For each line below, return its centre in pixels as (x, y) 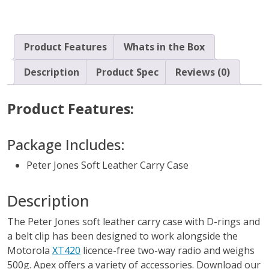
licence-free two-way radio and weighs (168, 251)
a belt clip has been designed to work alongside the (122, 236)
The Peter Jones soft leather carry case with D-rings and (134, 222)
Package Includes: (66, 145)
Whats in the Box (164, 47)
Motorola (30, 251)
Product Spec (127, 72)
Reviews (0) (203, 72)
